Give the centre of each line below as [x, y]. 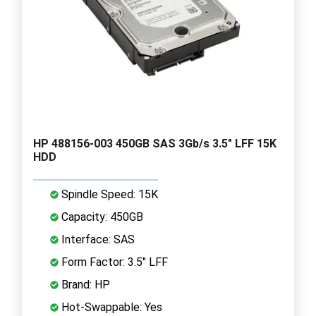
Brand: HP [84, 284]
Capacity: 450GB [101, 217]
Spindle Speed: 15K [108, 194]
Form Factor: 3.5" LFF [113, 262]
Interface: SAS [97, 239]
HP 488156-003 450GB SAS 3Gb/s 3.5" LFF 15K [155, 143]
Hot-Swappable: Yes [110, 307]
